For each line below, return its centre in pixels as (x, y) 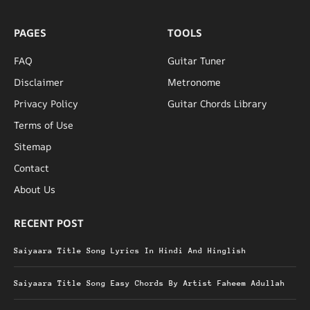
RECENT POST (49, 223)
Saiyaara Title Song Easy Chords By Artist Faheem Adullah (149, 283)
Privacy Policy (46, 103)
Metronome (194, 82)
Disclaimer (39, 82)
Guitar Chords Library (217, 103)
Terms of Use (44, 125)
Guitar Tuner (197, 60)
